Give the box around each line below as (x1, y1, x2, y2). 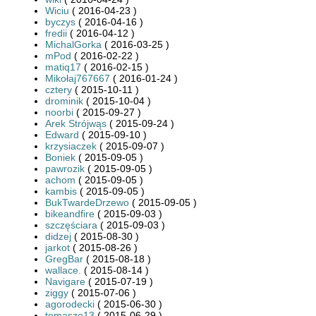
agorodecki (45, 298, 95, 310)
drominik (45, 95, 83, 107)
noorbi (45, 106, 73, 118)
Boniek (45, 151, 75, 163)
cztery (45, 83, 72, 95)
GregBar (45, 253, 83, 265)
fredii (45, 27, 67, 39)
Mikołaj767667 (45, 72, 110, 84)
